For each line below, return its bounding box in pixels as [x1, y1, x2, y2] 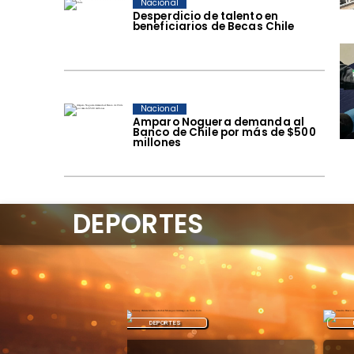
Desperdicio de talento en [132, 8, 279, 24]
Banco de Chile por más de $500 [132, 125, 316, 141]
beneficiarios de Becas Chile [132, 18, 295, 34]
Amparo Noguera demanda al [132, 115, 305, 130]
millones [132, 135, 181, 151]
